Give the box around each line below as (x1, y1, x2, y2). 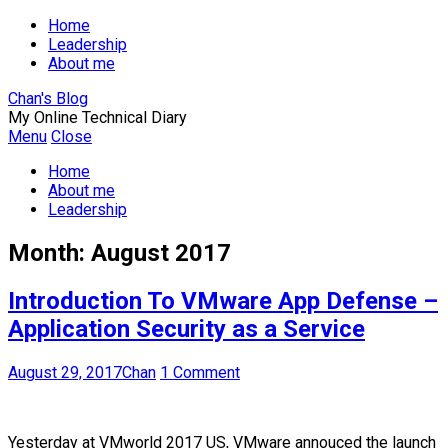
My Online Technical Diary (8, 108, 187, 127)
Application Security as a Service (8, 314, 365, 343)
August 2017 (91, 238, 231, 267)
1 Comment (160, 362, 240, 382)
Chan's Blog (8, 89, 88, 108)
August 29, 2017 (8, 362, 122, 382)
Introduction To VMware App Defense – (8, 286, 438, 315)
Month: (8, 238, 91, 267)
